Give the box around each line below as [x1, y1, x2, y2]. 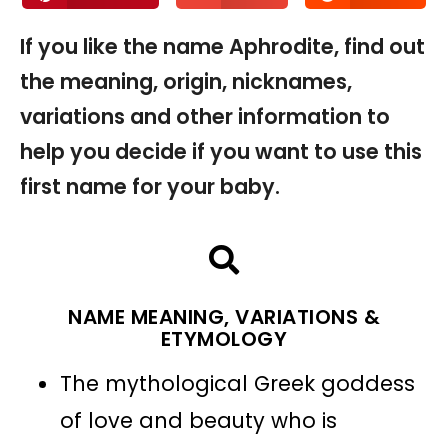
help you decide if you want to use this [20, 136, 422, 166]
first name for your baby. [20, 171, 280, 201]
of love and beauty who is [60, 405, 337, 435]
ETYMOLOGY [160, 324, 288, 353]
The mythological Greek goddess [60, 368, 415, 398]
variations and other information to [20, 101, 390, 131]
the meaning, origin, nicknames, [20, 66, 352, 96]
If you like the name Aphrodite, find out [20, 31, 425, 61]
